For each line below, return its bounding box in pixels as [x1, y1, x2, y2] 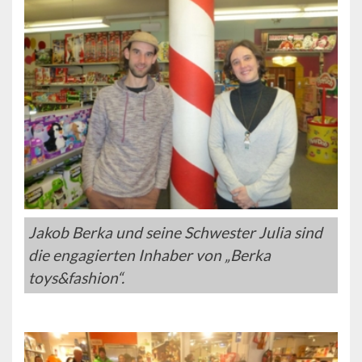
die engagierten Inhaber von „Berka [28, 245, 271, 264]
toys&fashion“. [28, 267, 124, 287]
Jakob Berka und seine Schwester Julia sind [28, 222, 322, 242]
